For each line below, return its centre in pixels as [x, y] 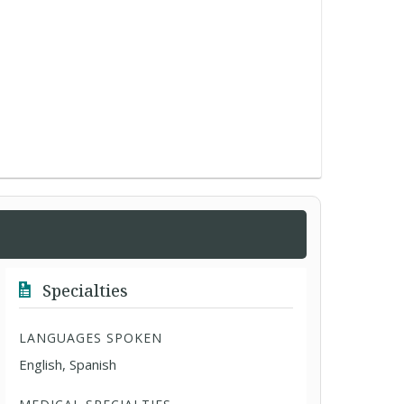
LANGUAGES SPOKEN [91, 338]
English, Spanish [68, 364]
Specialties [83, 290]
